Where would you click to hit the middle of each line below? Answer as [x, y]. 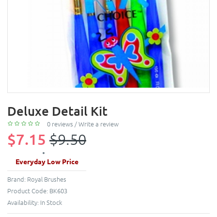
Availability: [24, 202]
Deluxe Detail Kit [57, 110]
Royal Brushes [47, 179]
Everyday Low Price [47, 162]
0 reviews [60, 124]
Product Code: [28, 191]
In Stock [51, 202]
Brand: [17, 179]
